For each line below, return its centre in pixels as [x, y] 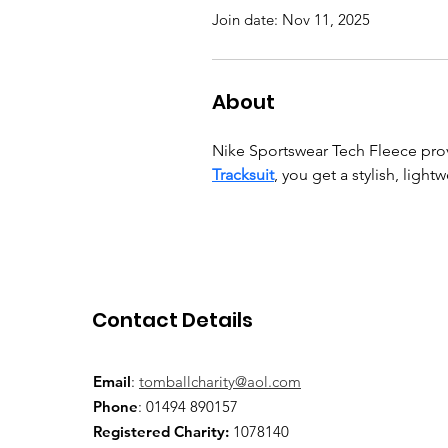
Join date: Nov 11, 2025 [291, 19]
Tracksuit [243, 174]
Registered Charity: [161, 431]
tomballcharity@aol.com [220, 381]
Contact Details [172, 320]
